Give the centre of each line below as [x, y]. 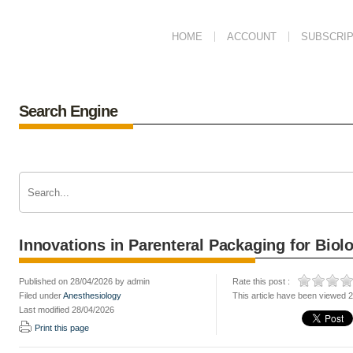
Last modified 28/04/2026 [67, 310]
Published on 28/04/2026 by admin [84, 281]
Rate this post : [261, 281]
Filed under [41, 295]
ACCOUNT [252, 37]
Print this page [62, 328]
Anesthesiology [92, 295]
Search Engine [68, 111]
